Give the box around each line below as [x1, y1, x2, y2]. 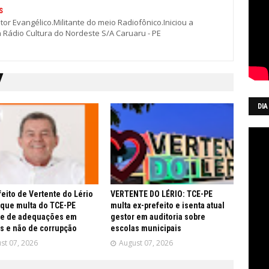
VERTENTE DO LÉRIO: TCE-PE [110, 189, 213, 199]
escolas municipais [110, 223, 181, 233]
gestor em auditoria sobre [110, 212, 205, 222]
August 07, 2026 [119, 238, 173, 248]
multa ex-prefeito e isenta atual [110, 201, 225, 210]
